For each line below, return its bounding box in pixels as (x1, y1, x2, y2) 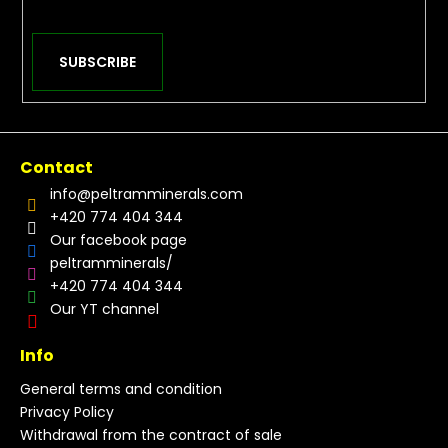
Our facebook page (50, 230, 187, 251)
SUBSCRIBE (58, 52, 136, 73)
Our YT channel (50, 299, 159, 320)
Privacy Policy (20, 402, 114, 423)
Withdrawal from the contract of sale (20, 425, 282, 446)
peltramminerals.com (91, 184, 243, 205)
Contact (20, 155, 93, 179)
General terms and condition (20, 379, 222, 400)
